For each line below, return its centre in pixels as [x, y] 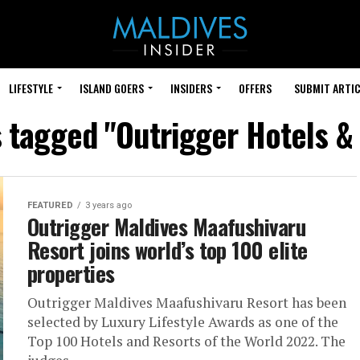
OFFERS [255, 88]
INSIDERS [191, 88]
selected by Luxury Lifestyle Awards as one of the [183, 322]
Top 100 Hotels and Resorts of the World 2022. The [186, 341]
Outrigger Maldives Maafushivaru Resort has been [187, 303]
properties [71, 273]
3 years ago [108, 205]
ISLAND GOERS [112, 88]
